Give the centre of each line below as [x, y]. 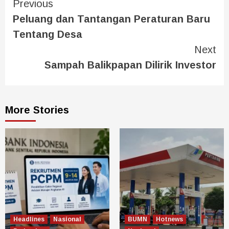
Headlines [29, 220]
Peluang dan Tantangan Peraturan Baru [111, 19]
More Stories [37, 110]
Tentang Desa [48, 35]
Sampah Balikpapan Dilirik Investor [130, 65]
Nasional [67, 220]
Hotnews [169, 220]
